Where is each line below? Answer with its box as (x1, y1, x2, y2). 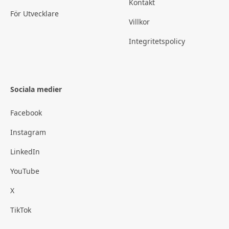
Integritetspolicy (129, 36, 185, 47)
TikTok (10, 205, 31, 215)
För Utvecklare (10, 9, 59, 19)
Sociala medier (10, 84, 62, 95)
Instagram (10, 127, 46, 138)
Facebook (10, 108, 42, 118)
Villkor (129, 17, 150, 27)
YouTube (10, 166, 39, 176)
